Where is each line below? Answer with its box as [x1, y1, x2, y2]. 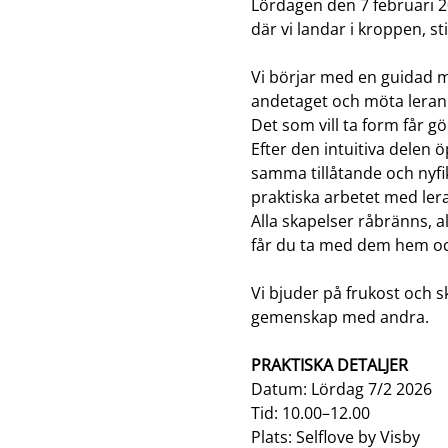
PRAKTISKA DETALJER [250, 354, 408, 377]
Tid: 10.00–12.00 [250, 402, 370, 425]
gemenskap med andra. [250, 306, 433, 329]
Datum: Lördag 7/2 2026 [250, 378, 432, 401]
